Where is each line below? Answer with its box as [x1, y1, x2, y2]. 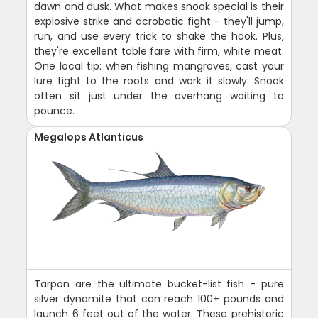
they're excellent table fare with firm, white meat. [34, 44, 284, 58]
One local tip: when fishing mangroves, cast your [34, 59, 284, 73]
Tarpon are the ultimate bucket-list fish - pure [34, 277, 284, 291]
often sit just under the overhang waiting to [34, 89, 284, 103]
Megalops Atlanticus [34, 130, 144, 144]
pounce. [34, 104, 75, 118]
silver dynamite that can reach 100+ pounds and [34, 292, 284, 306]
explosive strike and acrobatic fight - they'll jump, [34, 14, 284, 28]
